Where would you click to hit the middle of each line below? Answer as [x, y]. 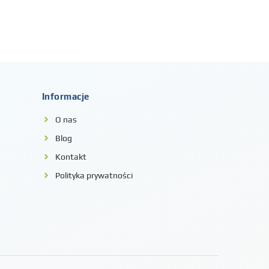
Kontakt [71, 157]
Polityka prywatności [94, 176]
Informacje [65, 97]
